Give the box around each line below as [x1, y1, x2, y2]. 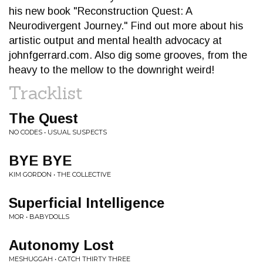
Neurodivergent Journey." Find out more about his [9, 20, 243, 32]
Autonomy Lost [9, 237, 114, 253]
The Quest [9, 110, 78, 126]
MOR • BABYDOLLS [9, 213, 69, 221]
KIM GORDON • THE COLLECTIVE [9, 170, 111, 178]
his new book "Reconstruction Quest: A [9, 5, 192, 17]
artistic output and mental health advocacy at [9, 35, 222, 46]
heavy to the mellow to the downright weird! [9, 64, 214, 76]
